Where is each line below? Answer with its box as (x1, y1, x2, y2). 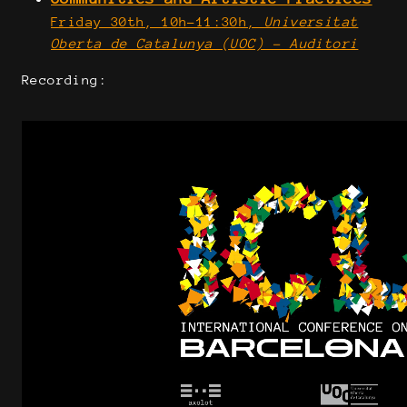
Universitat (264, 14, 359, 29)
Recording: (22, 72, 107, 87)
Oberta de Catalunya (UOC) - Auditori (51, 35, 359, 51)
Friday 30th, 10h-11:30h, (51, 14, 264, 29)
